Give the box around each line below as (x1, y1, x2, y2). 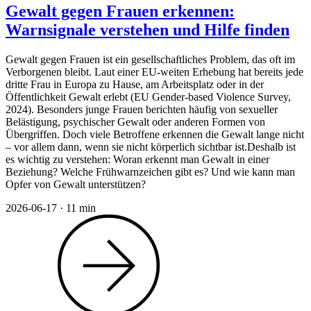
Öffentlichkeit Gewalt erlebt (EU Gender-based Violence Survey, (6, 91, 291, 103)
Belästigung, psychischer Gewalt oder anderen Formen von (6, 116, 265, 128)
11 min (66, 202, 96, 215)
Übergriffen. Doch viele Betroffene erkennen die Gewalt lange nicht (6, 128, 304, 141)
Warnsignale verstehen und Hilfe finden (6, 21, 289, 40)
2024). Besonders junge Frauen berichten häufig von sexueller (6, 103, 278, 116)
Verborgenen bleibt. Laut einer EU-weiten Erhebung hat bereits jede (6, 66, 303, 78)
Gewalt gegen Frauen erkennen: (6, 2, 235, 21)
